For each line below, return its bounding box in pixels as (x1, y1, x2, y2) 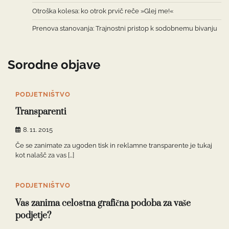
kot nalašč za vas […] (15, 151, 74, 159)
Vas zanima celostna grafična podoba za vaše (15, 197, 191, 209)
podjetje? (15, 210, 51, 221)
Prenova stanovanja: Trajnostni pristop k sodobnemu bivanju (32, 25, 217, 32)
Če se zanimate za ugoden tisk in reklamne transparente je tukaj (15, 142, 212, 150)
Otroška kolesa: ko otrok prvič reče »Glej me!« (32, 7, 173, 15)
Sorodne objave (8, 57, 100, 72)
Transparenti (15, 106, 66, 118)
